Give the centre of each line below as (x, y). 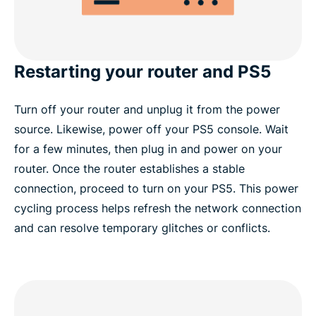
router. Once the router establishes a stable (129, 169)
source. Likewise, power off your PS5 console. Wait (151, 129)
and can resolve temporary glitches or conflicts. (142, 228)
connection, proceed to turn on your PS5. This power (156, 189)
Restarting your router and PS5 (142, 72)
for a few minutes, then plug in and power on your (148, 149)
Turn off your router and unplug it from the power (147, 110)
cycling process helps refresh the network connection (158, 208)
